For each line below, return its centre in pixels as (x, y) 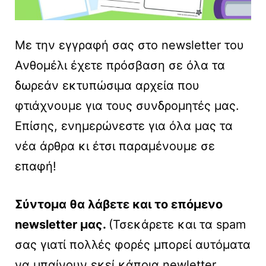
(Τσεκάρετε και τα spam (177, 225)
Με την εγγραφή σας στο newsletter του (129, 45)
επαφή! (37, 167)
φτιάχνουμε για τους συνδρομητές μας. (127, 106)
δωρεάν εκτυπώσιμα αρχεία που (107, 86)
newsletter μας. (62, 225)
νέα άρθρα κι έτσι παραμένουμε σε (115, 146)
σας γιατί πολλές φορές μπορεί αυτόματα (133, 245)
